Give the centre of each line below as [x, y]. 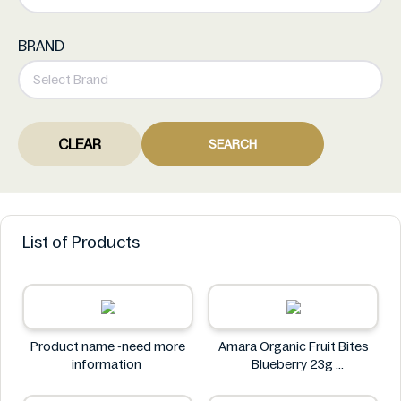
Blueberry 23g [293, 364]
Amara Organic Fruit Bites [293, 346]
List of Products [81, 243]
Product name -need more [108, 346]
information [108, 364]
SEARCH [233, 144]
